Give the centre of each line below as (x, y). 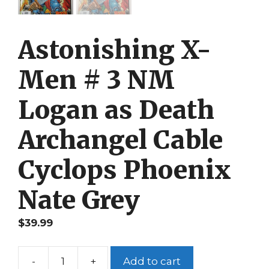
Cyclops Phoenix (125, 170)
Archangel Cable (120, 140)
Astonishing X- (115, 50)
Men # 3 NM (96, 80)
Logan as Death (116, 110)
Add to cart (152, 261)
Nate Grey (79, 200)
